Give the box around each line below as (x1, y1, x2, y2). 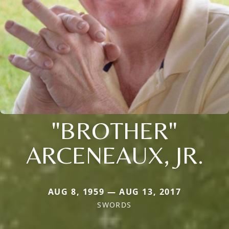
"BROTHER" (52, 116, 177, 145)
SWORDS (97, 199, 132, 210)
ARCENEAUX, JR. (26, 140, 203, 169)
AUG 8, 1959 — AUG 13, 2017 (48, 186, 181, 197)
